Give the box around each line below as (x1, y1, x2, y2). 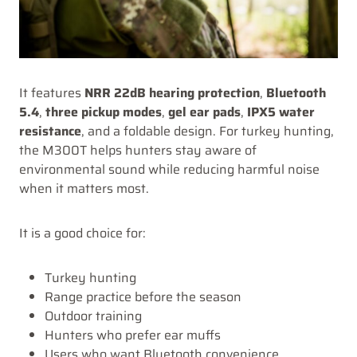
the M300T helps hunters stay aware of (19, 139, 257, 160)
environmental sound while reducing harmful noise (19, 159, 320, 179)
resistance (19, 120, 81, 141)
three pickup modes (45, 101, 162, 122)
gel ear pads (168, 101, 241, 122)
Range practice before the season (45, 286, 241, 307)
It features (19, 82, 84, 103)
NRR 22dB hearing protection (84, 82, 260, 103)
